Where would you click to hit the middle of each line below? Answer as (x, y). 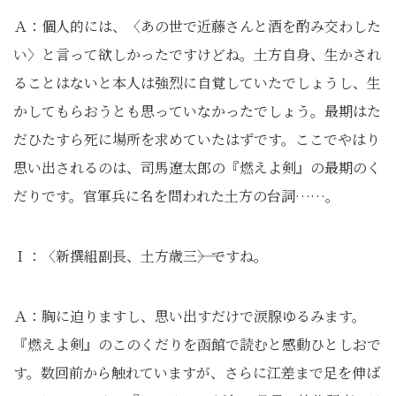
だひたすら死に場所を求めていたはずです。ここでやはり (197, 139)
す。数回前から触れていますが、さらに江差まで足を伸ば (197, 373)
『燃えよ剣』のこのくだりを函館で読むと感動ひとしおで (197, 344)
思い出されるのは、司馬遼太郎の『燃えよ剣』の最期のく (197, 168)
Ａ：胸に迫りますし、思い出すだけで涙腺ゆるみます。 (190, 316)
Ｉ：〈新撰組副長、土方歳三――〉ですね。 (141, 256)
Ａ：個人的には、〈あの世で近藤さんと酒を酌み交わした (197, 26)
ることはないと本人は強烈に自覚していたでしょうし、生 (197, 83)
